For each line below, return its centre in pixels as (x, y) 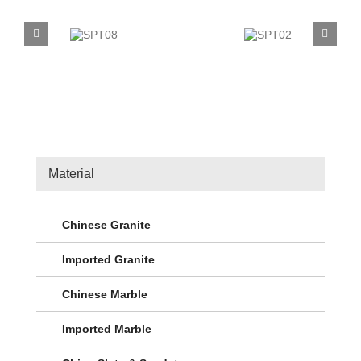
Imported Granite (108, 260)
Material (71, 173)
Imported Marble (107, 329)
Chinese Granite (106, 225)
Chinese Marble (105, 295)
